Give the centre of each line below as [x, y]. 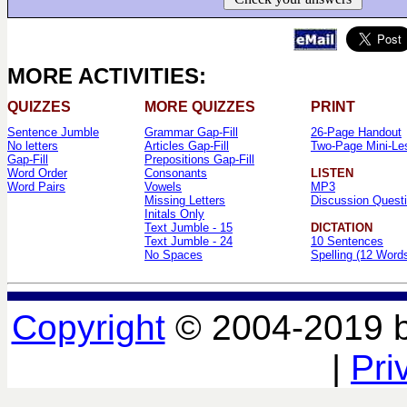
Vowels [163, 187]
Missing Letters [185, 200]
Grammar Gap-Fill [191, 132]
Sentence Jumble [53, 132]
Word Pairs [36, 187]
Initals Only [174, 214]
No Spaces [174, 255]
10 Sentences [347, 241]
